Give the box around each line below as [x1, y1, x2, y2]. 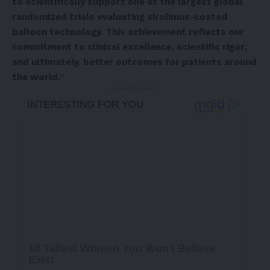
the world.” [12, 72, 64, 83]
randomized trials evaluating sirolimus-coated [12, 11, 227, 23]
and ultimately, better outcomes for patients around [12, 57, 257, 68]
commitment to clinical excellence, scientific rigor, [12, 42, 246, 53]
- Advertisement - [109, 84, 161, 92]
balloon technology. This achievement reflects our [12, 27, 244, 38]
